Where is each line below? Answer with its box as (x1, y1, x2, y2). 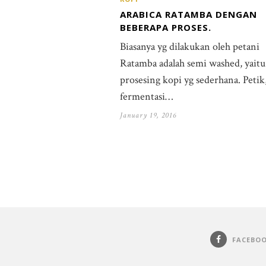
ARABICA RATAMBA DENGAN (120, 8, 257, 20)
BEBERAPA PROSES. (120, 21, 211, 33)
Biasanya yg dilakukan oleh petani (120, 39, 259, 53)
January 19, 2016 (120, 110, 176, 121)
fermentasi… (120, 89, 173, 103)
